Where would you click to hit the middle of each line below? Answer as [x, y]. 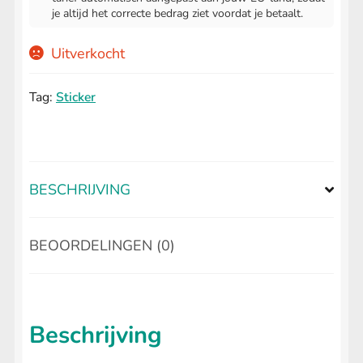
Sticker [76, 98]
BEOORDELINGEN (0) [102, 246]
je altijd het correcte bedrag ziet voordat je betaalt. [177, 14]
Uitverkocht [88, 54]
